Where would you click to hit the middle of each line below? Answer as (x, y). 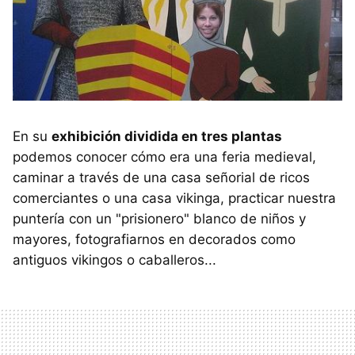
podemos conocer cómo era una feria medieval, (164, 157)
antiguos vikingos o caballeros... (115, 260)
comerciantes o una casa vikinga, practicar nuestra (174, 198)
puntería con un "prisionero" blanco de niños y (159, 219)
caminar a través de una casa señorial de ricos (161, 178)
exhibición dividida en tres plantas (167, 137)
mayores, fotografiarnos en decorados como (154, 240)
